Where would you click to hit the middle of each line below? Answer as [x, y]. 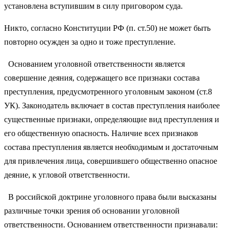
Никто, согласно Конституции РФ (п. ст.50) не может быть [107, 28]
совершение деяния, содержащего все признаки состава [102, 78]
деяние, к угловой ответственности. [67, 175]
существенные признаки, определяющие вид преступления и [112, 119]
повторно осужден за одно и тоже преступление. [90, 42]
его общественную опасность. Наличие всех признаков [101, 133]
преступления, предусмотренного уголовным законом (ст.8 [108, 91]
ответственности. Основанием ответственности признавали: [111, 224]
